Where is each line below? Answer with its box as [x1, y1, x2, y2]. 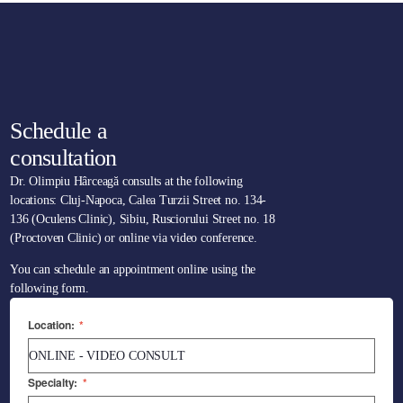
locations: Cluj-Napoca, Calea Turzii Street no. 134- [10, 193, 267, 208]
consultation [10, 145, 117, 172]
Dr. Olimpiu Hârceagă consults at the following [10, 175, 243, 189]
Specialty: [28, 374, 80, 391]
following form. [10, 282, 90, 296]
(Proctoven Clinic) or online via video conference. [10, 231, 257, 246]
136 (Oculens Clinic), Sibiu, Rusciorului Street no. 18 [10, 212, 275, 227]
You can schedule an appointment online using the [10, 263, 256, 277]
